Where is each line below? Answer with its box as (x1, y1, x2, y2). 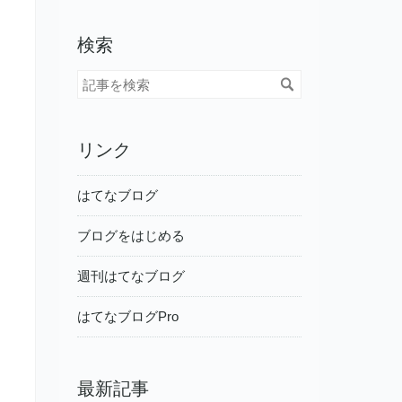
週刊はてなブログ (77, 268, 185, 284)
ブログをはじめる (77, 228, 185, 244)
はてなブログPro (77, 309, 179, 325)
